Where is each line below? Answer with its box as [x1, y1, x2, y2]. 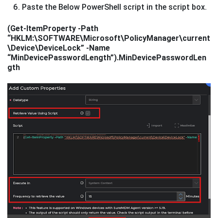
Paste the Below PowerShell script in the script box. [22, 2, 207, 12]
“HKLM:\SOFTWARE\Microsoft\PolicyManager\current [7, 34, 210, 43]
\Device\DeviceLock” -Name [7, 43, 110, 53]
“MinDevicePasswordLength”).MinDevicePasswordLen [7, 53, 206, 63]
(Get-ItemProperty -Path [7, 24, 98, 34]
